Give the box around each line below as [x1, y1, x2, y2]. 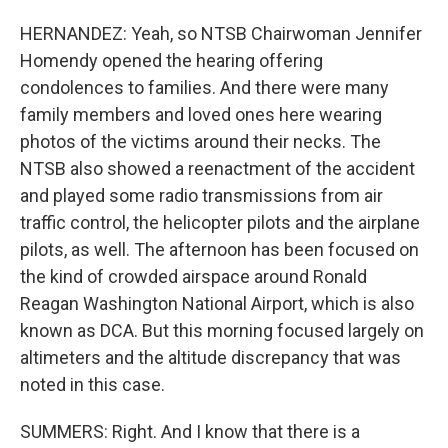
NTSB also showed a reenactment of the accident [20, 158, 415, 179]
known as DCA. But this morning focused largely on [20, 320, 424, 341]
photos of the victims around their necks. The [20, 131, 381, 152]
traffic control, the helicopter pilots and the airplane [20, 212, 420, 233]
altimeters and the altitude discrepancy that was [20, 347, 401, 368]
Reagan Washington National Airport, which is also [20, 293, 414, 314]
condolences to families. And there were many [20, 77, 389, 98]
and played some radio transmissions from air [20, 185, 383, 206]
